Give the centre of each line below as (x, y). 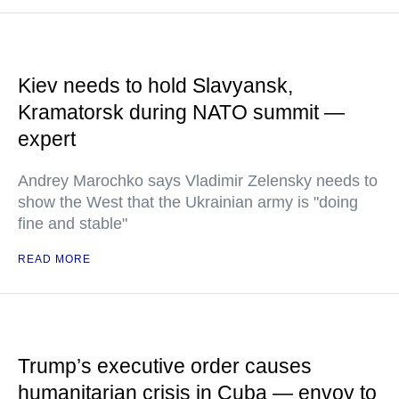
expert (47, 139)
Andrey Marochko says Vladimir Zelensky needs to (198, 181)
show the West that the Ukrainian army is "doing (188, 203)
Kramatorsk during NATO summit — (181, 113)
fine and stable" (73, 224)
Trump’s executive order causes (165, 366)
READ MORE (54, 260)
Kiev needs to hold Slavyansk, (155, 86)
